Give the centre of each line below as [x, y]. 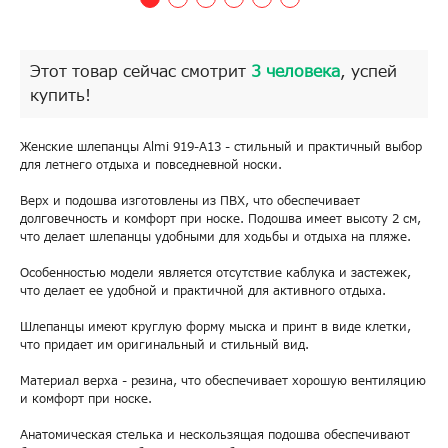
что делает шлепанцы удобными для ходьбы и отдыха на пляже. [215, 237]
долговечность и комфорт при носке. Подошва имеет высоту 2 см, [220, 219]
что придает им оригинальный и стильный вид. [164, 345]
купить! [60, 96]
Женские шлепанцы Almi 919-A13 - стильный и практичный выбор [221, 147]
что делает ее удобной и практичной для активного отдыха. [203, 291]
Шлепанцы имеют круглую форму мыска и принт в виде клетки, [215, 327]
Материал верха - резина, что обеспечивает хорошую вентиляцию [223, 381]
